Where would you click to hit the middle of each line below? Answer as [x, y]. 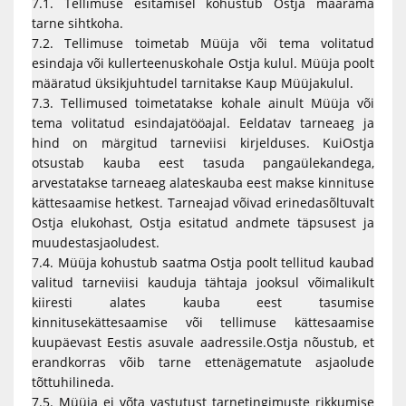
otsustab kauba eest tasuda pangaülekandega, [203, 163]
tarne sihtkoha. [77, 23]
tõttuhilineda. [75, 382]
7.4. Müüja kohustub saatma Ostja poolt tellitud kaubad [203, 262]
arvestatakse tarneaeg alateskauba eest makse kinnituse [203, 183]
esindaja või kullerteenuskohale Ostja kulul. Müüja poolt [203, 63]
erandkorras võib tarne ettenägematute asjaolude [203, 362]
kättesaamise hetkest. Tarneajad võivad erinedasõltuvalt [203, 203]
